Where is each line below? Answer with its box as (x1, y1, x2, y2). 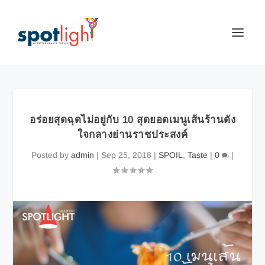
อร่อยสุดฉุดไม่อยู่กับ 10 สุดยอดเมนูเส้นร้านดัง (30, 114, 235, 125)
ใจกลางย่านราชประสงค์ (77, 129, 188, 140)
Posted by (31, 150, 71, 160)
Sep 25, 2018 (101, 150, 151, 160)
